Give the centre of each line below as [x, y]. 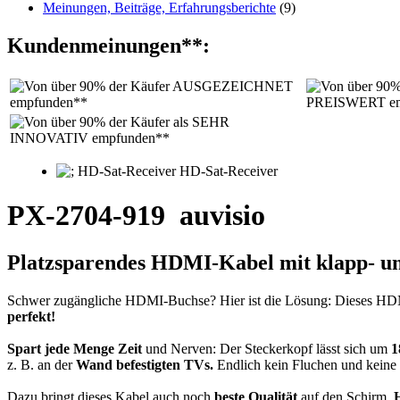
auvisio [222, 215]
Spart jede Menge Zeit [75, 349]
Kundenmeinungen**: [108, 46]
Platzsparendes [76, 263]
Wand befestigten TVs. [145, 365]
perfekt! [31, 317]
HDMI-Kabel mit [231, 263]
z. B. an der [42, 365]
